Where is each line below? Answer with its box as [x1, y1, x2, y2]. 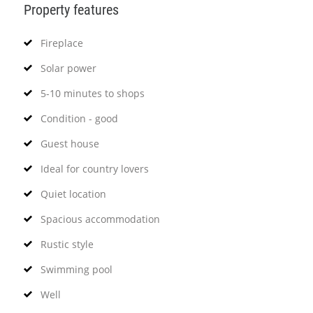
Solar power [40, 61, 96, 75]
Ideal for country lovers [40, 161, 149, 175]
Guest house [40, 136, 99, 150]
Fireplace [40, 36, 83, 50]
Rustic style [40, 237, 94, 251]
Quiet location [40, 187, 106, 201]
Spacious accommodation [40, 212, 160, 226]
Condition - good [40, 111, 118, 125]
